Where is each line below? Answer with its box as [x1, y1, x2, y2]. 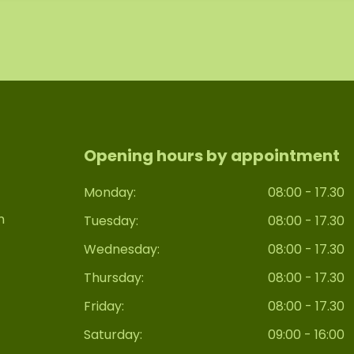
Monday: [84, 183, 136, 201]
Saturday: [84, 325, 142, 344]
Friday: [84, 296, 124, 315]
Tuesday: [84, 211, 138, 230]
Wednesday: [84, 239, 160, 258]
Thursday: [84, 268, 144, 287]
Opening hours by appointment [84, 144, 340, 167]
